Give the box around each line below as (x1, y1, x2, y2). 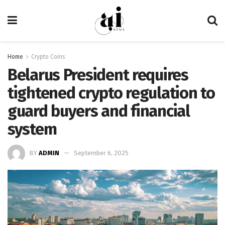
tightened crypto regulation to (8, 83, 215, 102)
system (8, 120, 57, 139)
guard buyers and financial (8, 101, 190, 121)
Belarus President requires (8, 65, 188, 84)
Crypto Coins (31, 53, 65, 60)
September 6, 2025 (74, 149, 129, 157)
